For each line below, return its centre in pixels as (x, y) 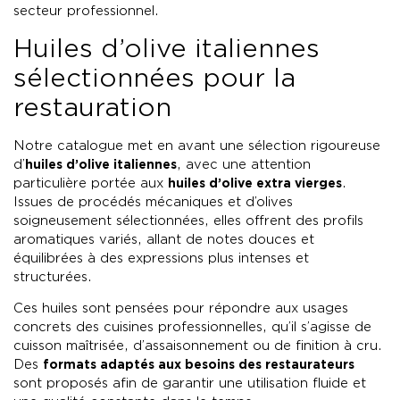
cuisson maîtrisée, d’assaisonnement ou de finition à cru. (198, 346)
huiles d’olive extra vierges (255, 183)
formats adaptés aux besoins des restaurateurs (199, 365)
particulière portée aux (91, 183)
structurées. (53, 277)
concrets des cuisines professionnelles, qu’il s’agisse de (192, 328)
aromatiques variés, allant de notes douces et (164, 239)
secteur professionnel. (86, 12)
